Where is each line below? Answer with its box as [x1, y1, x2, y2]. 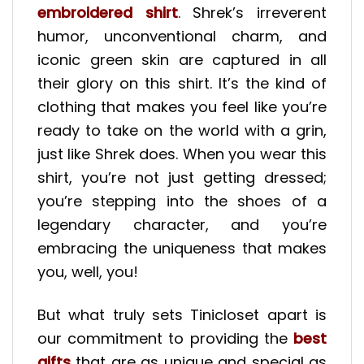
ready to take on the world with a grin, [37, 120, 327, 141]
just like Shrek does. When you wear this [37, 144, 327, 165]
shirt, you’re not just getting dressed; [37, 167, 327, 188]
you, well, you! [37, 262, 138, 283]
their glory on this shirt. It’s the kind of [37, 73, 327, 94]
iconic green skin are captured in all [37, 50, 327, 71]
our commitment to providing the [37, 327, 293, 349]
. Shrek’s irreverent [177, 2, 327, 24]
